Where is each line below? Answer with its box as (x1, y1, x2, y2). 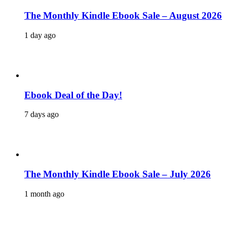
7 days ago (24, 110, 59, 119)
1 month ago (24, 189, 64, 198)
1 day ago (24, 30, 56, 40)
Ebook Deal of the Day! (24, 89, 122, 100)
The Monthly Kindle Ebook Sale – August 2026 (24, 10, 222, 21)
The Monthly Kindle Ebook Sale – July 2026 (24, 169, 211, 180)
